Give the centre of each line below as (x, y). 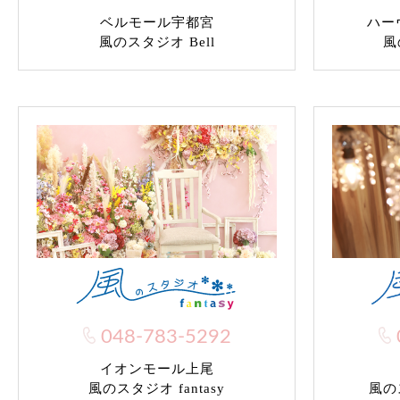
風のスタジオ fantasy (157, 389)
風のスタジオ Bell (157, 42)
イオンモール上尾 (157, 369)
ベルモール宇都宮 (157, 22)
